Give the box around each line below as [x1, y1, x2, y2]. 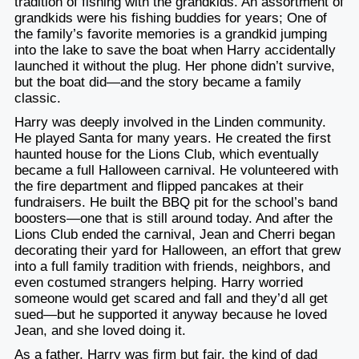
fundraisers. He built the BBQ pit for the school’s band [14, 194, 337, 210]
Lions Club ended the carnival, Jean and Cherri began [14, 226, 335, 242]
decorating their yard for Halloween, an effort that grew [14, 242, 341, 258]
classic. [14, 90, 61, 106]
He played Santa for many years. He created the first [14, 130, 331, 146]
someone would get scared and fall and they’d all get [14, 290, 328, 306]
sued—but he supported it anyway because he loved [14, 306, 327, 322]
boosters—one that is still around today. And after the [14, 210, 333, 226]
